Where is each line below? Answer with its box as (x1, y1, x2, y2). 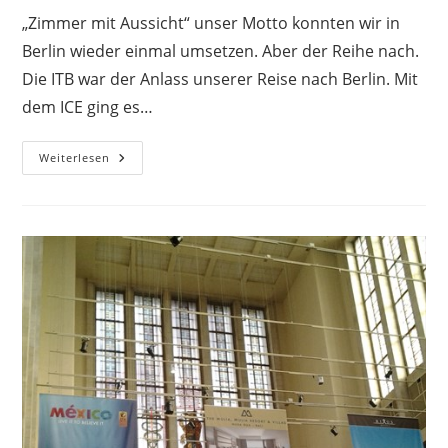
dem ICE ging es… (22, 95, 154, 118)
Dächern (109, 203, 174, 223)
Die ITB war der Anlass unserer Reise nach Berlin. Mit (22, 67, 419, 90)
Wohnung (109, 161, 182, 181)
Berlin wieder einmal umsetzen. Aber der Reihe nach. (22, 39, 420, 62)
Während (109, 245, 179, 265)
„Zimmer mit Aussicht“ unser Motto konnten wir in (22, 11, 401, 34)
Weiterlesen (39, 149, 111, 165)
